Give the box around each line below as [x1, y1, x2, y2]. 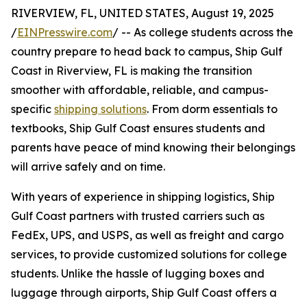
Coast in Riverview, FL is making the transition [11, 64, 252, 77]
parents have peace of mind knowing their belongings [11, 140, 295, 154]
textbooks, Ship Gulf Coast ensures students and [11, 121, 265, 135]
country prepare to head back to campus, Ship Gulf [11, 45, 282, 58]
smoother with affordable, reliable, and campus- [11, 83, 269, 97]
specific [11, 102, 54, 116]
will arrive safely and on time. [11, 160, 165, 173]
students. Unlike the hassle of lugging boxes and [11, 267, 265, 280]
